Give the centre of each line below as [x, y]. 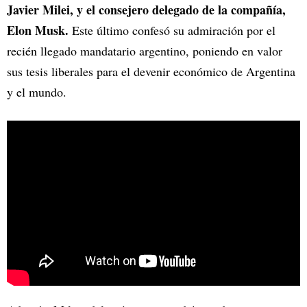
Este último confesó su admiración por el [172, 30]
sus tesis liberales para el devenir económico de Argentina [151, 72]
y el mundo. [37, 92]
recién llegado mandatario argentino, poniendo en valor [145, 51]
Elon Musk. [38, 30]
